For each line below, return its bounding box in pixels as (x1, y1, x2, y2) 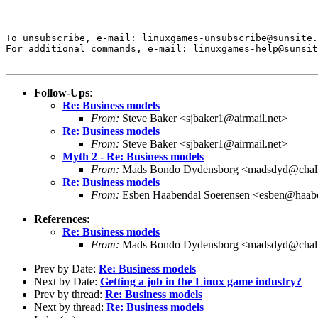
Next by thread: (34, 300, 106, 313)
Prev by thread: (34, 287, 105, 300)
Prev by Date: (34, 262, 99, 275)
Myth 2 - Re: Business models (62, 150, 204, 163)
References (34, 212, 87, 225)
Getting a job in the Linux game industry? (100, 275, 302, 287)
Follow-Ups (34, 86, 89, 99)
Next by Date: (34, 275, 100, 287)
